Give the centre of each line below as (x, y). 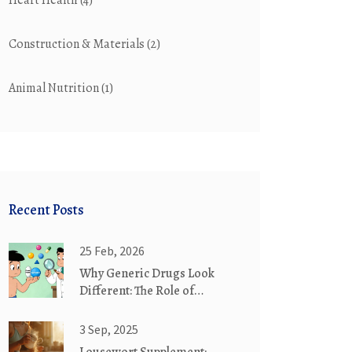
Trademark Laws (125, 308)
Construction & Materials (78, 44)
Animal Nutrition (55, 88)
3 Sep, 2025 (109, 329)
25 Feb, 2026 (112, 251)
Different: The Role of (137, 291)
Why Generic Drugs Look (147, 273)
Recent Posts (46, 210)
